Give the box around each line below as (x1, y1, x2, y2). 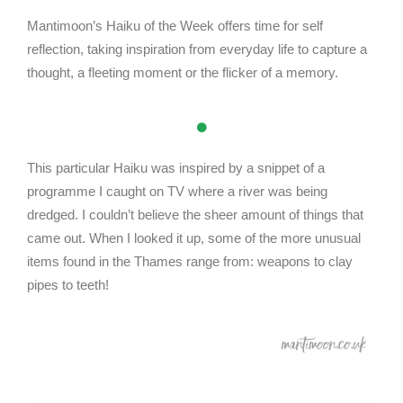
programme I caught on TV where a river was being (27, 184, 327, 199)
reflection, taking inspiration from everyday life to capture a (27, 41, 367, 57)
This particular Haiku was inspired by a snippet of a (27, 160, 325, 175)
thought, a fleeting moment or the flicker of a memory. (27, 65, 342, 80)
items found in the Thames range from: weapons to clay (27, 254, 353, 269)
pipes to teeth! (27, 277, 109, 292)
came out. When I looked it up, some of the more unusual (27, 230, 361, 246)
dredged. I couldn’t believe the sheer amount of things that (27, 207, 363, 222)
